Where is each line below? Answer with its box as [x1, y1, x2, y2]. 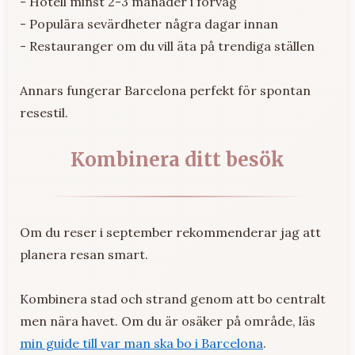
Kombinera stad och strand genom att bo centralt [20, 290, 326, 307]
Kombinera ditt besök [71, 147, 284, 172]
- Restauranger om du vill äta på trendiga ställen [20, 37, 315, 54]
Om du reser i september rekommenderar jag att [20, 223, 321, 240]
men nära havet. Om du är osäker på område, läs [20, 312, 315, 329]
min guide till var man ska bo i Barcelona [20, 334, 263, 351]
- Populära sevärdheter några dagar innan [20, 15, 278, 32]
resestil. [20, 104, 68, 120]
